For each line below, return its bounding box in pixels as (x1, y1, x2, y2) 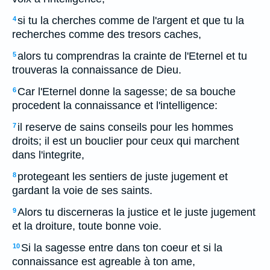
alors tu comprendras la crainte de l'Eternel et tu (17, 50, 247, 62)
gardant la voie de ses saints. (12, 184, 152, 196)
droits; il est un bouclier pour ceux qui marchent (12, 135, 239, 147)
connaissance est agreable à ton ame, (12, 256, 195, 268)
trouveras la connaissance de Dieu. (12, 64, 181, 76)
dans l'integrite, (12, 149, 84, 161)
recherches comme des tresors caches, (12, 28, 201, 40)
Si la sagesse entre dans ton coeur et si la (21, 242, 222, 254)
